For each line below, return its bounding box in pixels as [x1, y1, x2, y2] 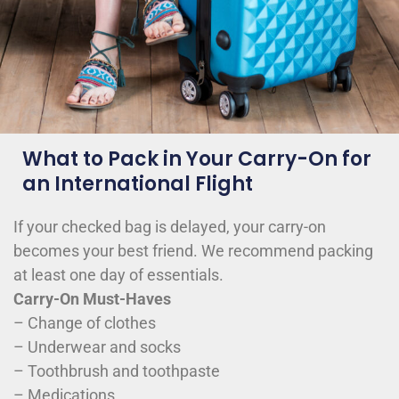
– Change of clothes [13, 313, 156, 333]
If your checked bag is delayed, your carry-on [13, 217, 326, 237]
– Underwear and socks [13, 338, 181, 357]
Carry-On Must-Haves [13, 289, 171, 309]
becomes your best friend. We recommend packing [13, 241, 373, 261]
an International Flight [22, 170, 253, 199]
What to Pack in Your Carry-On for [22, 145, 371, 174]
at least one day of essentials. [13, 265, 224, 285]
